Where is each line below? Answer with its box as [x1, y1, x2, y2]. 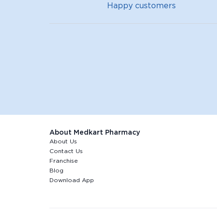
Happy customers [107, 1, 176, 10]
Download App [49, 176, 94, 184]
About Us [49, 138, 77, 145]
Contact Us [49, 147, 83, 155]
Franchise [49, 157, 78, 164]
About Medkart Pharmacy [49, 128, 140, 136]
